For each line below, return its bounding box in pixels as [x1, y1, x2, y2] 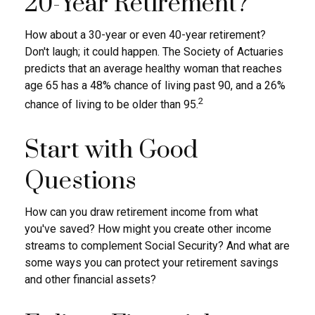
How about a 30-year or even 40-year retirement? [25, 28, 266, 42]
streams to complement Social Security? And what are [25, 238, 290, 252]
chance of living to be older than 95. [25, 98, 198, 112]
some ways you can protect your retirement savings [25, 255, 278, 269]
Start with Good [25, 134, 198, 166]
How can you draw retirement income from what [25, 205, 258, 219]
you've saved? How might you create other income [25, 221, 271, 236]
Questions [25, 165, 136, 197]
